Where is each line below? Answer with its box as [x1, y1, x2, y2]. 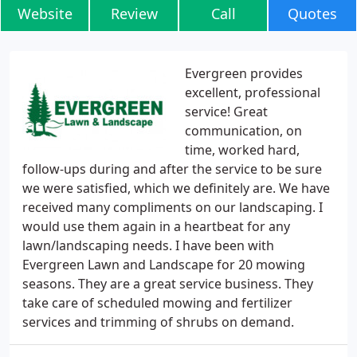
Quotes [288, 4, 337, 23]
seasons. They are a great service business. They [22, 275, 313, 292]
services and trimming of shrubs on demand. [22, 313, 294, 331]
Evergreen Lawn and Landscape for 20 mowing [22, 256, 305, 273]
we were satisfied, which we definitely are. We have [22, 179, 330, 197]
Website [17, 4, 73, 23]
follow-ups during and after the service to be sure [22, 160, 322, 178]
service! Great [185, 103, 268, 120]
